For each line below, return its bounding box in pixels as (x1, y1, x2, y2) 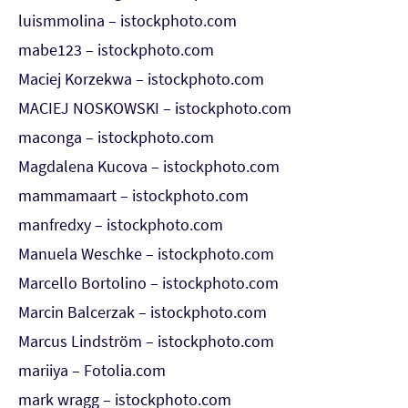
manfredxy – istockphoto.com (18, 214, 223, 235)
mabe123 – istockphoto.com (18, 39, 214, 60)
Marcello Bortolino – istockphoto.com (18, 272, 279, 293)
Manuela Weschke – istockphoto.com (18, 243, 274, 264)
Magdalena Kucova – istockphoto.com (18, 156, 280, 177)
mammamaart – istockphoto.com (18, 185, 249, 206)
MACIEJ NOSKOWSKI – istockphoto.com (18, 97, 291, 118)
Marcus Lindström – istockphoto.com (18, 331, 274, 352)
